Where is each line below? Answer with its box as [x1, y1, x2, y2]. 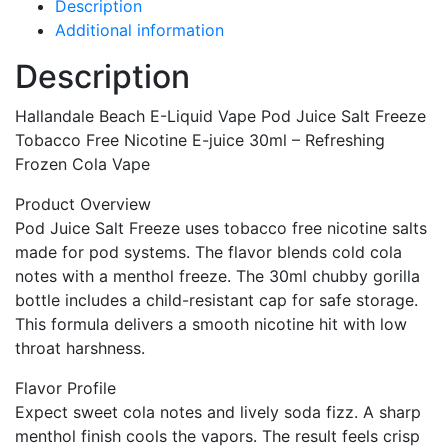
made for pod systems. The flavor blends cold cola [15, 242, 402, 263]
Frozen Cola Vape [15, 154, 150, 175]
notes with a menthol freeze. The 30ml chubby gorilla [15, 266, 420, 287]
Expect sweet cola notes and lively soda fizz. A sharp [15, 402, 421, 423]
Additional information [55, 20, 224, 41]
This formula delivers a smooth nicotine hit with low [15, 314, 407, 335]
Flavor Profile [15, 378, 116, 399]
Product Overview [15, 194, 151, 215]
